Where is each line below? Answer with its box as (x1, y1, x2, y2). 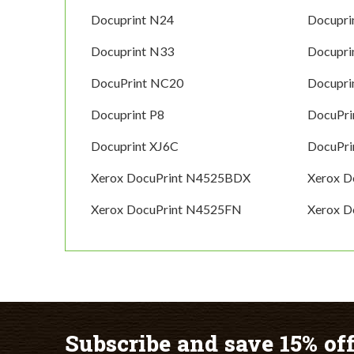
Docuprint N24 (91, 12, 174, 28)
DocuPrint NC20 (91, 75, 183, 91)
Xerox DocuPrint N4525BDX (91, 170, 250, 186)
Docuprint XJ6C (91, 138, 179, 154)
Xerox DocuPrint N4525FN (91, 201, 242, 217)
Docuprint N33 (91, 43, 174, 59)
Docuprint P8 (91, 107, 164, 122)
